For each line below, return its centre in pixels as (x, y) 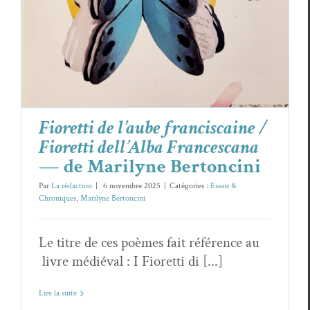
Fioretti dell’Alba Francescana (149, 147)
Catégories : (190, 186)
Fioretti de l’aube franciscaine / (153, 128)
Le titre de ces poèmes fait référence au (149, 243)
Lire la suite (58, 293)
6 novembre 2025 (131, 186)
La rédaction (72, 186)
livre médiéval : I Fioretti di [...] (131, 262)
